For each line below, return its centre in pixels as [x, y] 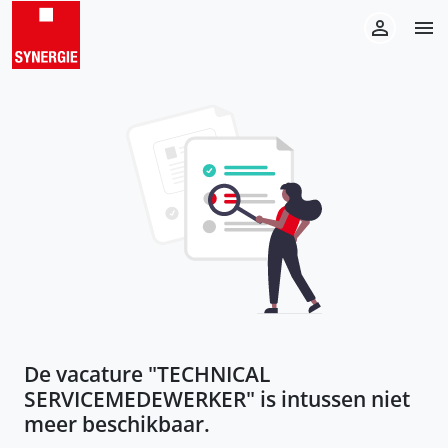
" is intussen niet [328, 399]
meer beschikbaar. [117, 424]
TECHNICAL [213, 374]
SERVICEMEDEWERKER [135, 399]
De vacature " [90, 374]
